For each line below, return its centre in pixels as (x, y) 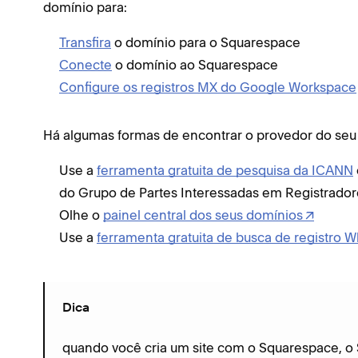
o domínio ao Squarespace (195, 65)
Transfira (85, 42)
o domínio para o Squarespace (206, 42)
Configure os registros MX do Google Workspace (208, 87)
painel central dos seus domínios (203, 215)
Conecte (86, 65)
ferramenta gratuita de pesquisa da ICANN (225, 170)
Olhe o (81, 215)
